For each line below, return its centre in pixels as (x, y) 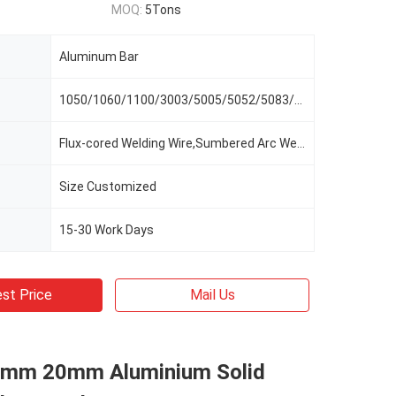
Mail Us (212, 295)
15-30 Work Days (107, 230)
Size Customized (108, 187)
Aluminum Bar (99, 57)
